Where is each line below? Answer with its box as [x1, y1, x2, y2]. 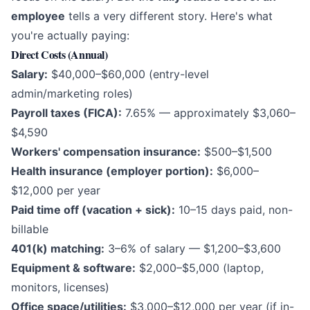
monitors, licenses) [11, 280, 109, 295]
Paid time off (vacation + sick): [11, 203, 175, 217]
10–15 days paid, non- [175, 203, 293, 217]
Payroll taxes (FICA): [11, 106, 122, 120]
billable [11, 222, 48, 237]
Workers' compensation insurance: [11, 145, 201, 159]
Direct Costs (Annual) [11, 46, 108, 63]
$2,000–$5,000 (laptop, [136, 261, 264, 275]
